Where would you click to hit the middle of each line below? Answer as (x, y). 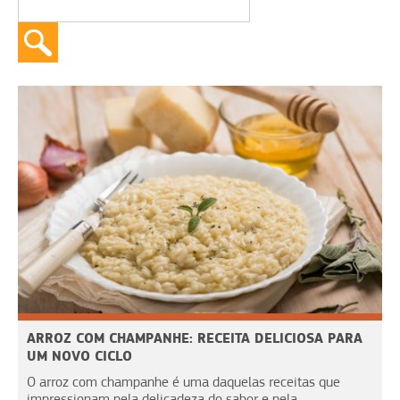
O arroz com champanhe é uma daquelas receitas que (183, 382)
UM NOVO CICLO (79, 355)
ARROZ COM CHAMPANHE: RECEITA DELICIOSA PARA (195, 337)
